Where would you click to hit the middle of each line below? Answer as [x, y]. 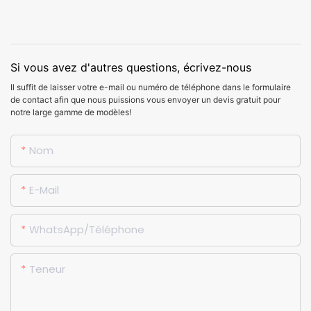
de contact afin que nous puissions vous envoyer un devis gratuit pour [145, 99]
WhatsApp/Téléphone [87, 229]
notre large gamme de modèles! [71, 112]
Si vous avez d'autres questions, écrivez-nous [131, 67]
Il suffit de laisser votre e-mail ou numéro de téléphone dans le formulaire [151, 87]
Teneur [47, 269]
